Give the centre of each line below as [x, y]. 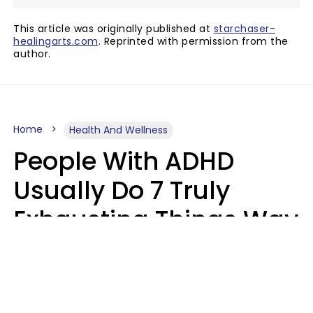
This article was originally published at [114, 28]
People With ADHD [124, 161]
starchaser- [244, 28]
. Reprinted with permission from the [193, 41]
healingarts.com [56, 41]
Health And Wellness [118, 130]
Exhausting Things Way [156, 219]
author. [32, 53]
